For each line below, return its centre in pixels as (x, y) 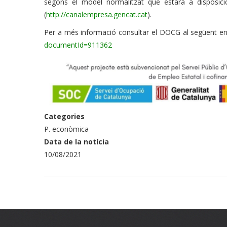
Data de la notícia (77, 141)
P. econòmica (66, 129)
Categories (64, 116)
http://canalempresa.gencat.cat (97, 14)
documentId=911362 (78, 45)
